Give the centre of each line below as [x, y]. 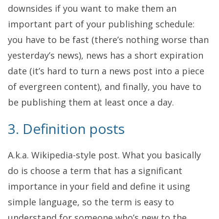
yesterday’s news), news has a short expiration [106, 55]
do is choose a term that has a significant [95, 170]
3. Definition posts [66, 128]
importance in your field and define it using [99, 186]
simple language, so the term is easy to [91, 202]
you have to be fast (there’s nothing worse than [108, 39]
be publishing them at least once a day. [91, 102]
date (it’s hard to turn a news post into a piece [106, 71]
